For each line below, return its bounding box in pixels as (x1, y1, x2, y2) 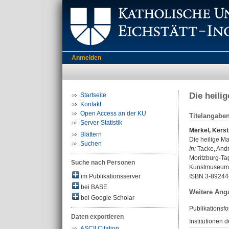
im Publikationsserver (79, 173, 141, 180)
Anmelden (72, 54, 101, 61)
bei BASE (79, 184, 107, 191)
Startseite (80, 91, 106, 99)
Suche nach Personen (71, 159, 135, 166)
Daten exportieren (71, 213, 124, 220)
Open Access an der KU (80, 110, 146, 117)
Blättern (80, 131, 102, 138)
